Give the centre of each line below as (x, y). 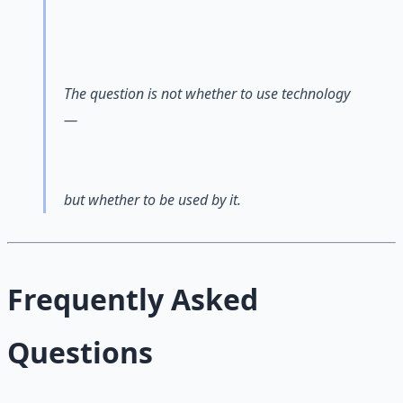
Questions (80, 353)
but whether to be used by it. (152, 200)
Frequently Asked (133, 300)
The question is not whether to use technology (207, 93)
